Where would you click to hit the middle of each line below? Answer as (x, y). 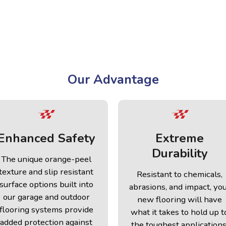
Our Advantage (113, 79)
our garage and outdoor (46, 197)
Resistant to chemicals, (180, 175)
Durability (180, 154)
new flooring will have (180, 200)
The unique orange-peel (46, 159)
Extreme (180, 138)
